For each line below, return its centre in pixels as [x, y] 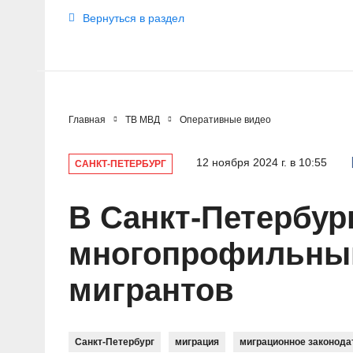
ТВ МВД [143, 119]
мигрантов [151, 290]
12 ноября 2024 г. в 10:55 [262, 162]
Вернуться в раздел [134, 18]
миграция [197, 342]
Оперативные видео [225, 119]
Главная [87, 119]
